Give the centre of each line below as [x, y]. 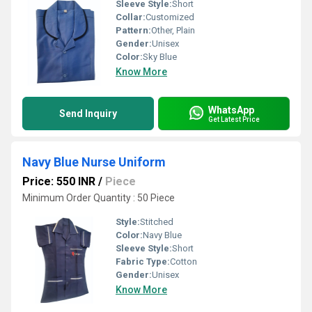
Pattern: [133, 30]
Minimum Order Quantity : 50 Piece [99, 198]
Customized [170, 17]
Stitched [157, 222]
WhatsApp [231, 110]
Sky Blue [160, 57]
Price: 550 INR [59, 181]
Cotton [184, 262]
